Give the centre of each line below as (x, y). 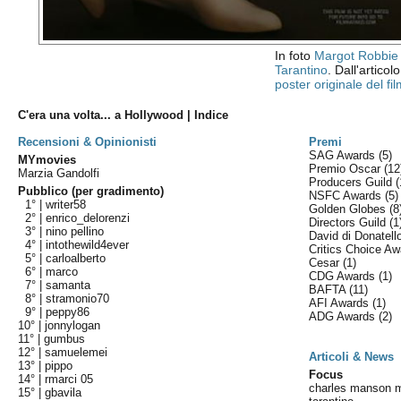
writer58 (66, 205)
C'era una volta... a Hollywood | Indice (124, 115)
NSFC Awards (347, 196)
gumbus (65, 339)
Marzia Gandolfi (59, 173)
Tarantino (301, 70)
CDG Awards (344, 276)
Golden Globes (350, 209)
